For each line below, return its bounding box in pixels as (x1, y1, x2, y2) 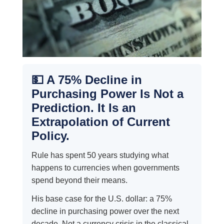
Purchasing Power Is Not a (31, 87, 183, 101)
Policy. (31, 129, 69, 143)
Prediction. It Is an (31, 101, 136, 115)
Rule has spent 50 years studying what (31, 151, 168, 160)
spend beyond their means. (31, 176, 127, 185)
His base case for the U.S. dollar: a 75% (31, 194, 172, 203)
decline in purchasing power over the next (31, 207, 179, 216)
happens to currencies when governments (31, 163, 179, 172)
